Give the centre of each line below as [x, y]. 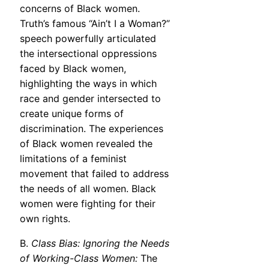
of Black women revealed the [86, 144]
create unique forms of [72, 114]
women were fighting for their [88, 204]
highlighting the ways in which [88, 84]
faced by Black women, [73, 69]
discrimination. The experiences [92, 129]
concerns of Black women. [80, 9]
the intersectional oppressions [88, 54]
